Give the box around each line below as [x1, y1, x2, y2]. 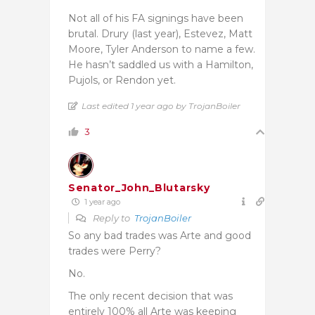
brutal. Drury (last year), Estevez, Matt [68, 27, 252, 40]
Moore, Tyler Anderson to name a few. [68, 42, 255, 56]
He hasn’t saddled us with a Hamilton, [68, 58, 253, 71]
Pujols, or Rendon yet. [68, 73, 176, 86]
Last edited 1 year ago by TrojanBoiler [82, 100, 240, 111]
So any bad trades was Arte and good [68, 229, 251, 242]
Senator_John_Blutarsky [68, 181, 210, 194]
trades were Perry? [68, 244, 161, 257]
